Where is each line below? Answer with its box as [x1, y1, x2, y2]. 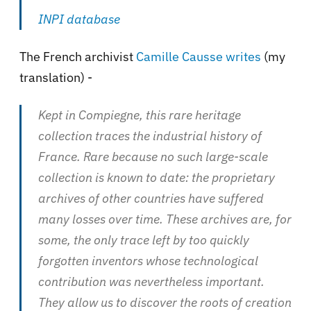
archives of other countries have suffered [38, 190, 264, 206]
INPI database [38, 10, 120, 27]
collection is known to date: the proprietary [38, 169, 275, 185]
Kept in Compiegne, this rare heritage [38, 106, 241, 123]
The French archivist [19, 48, 136, 65]
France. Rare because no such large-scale [38, 148, 268, 165]
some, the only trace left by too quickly [38, 231, 249, 248]
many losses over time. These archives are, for [38, 210, 292, 227]
